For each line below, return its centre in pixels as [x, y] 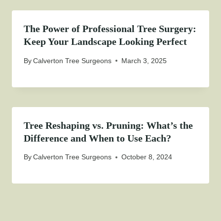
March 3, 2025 [144, 60]
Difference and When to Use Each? [97, 138]
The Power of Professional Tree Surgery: [110, 29]
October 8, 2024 [147, 157]
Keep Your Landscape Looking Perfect [105, 42]
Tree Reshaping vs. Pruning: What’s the [108, 125]
